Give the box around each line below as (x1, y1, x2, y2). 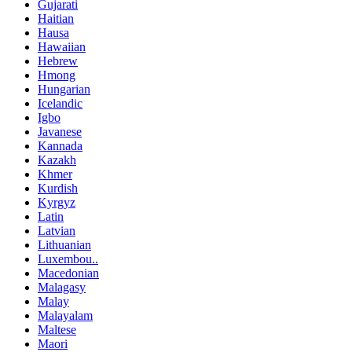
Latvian (38, 223, 75, 237)
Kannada (38, 138, 82, 152)
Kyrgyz (38, 195, 75, 209)
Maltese (38, 322, 76, 336)
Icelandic (38, 96, 82, 110)
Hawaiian (38, 39, 86, 53)
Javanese (38, 124, 82, 138)
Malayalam (38, 308, 93, 322)
